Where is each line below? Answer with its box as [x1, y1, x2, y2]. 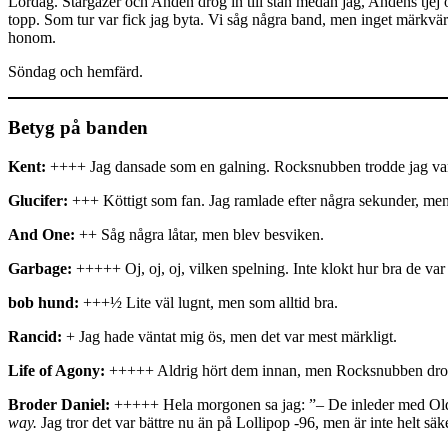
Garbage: [8, 260, 72, 278]
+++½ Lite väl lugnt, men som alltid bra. [79, 294, 338, 312]
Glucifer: [8, 192, 68, 210]
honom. [8, 28, 56, 46]
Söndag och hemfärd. [8, 62, 143, 80]
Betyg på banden [8, 117, 148, 139]
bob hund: [8, 294, 79, 312]
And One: [8, 226, 75, 244]
